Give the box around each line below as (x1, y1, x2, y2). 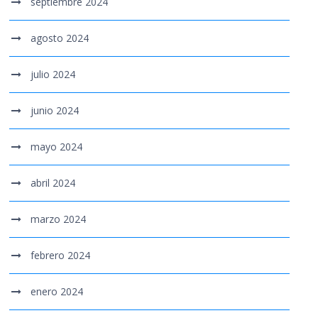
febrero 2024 (31, 248, 91, 263)
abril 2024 (31, 176, 76, 190)
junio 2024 (31, 104, 79, 118)
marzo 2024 (31, 212, 87, 226)
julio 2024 (31, 67, 76, 82)
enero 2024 (31, 285, 84, 299)
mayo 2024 (31, 140, 83, 154)
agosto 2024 (31, 31, 89, 45)
